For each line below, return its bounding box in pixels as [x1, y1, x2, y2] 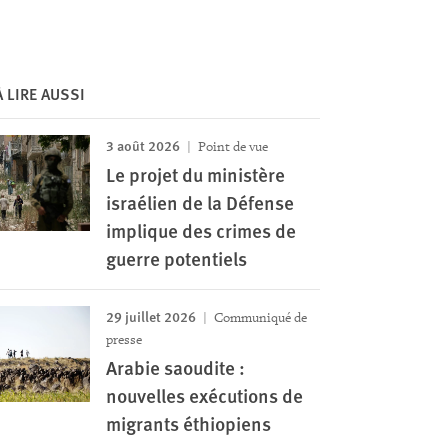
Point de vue [194, 138, 268, 155]
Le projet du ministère [105, 161, 285, 188]
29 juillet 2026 [105, 306, 196, 326]
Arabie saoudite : [105, 354, 245, 381]
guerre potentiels [105, 245, 247, 272]
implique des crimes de [105, 217, 296, 244]
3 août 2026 [105, 135, 180, 155]
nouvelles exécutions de [105, 382, 303, 409]
